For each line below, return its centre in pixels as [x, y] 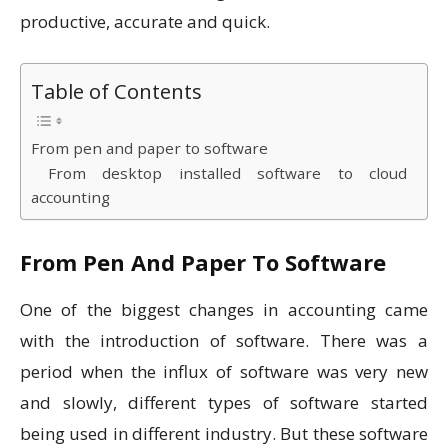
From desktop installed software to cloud [219, 173]
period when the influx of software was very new [224, 372]
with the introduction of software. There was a [224, 341]
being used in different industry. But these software [224, 434]
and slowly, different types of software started [224, 403]
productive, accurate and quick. [147, 22]
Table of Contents [116, 91]
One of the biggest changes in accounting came [224, 310]
